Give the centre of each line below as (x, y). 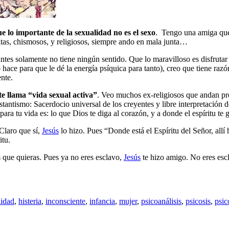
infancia (102, 201)
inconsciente (65, 201)
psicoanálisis (161, 201)
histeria (30, 201)
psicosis (198, 201)
